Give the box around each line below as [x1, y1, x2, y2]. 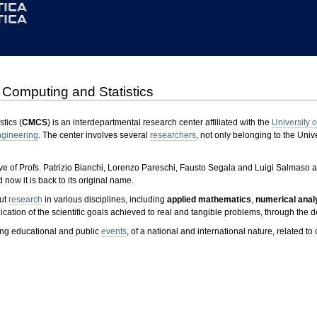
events [101, 226, 127, 236]
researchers [150, 130, 197, 141]
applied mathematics [167, 194, 252, 204]
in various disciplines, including [42, 194, 168, 204]
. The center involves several [38, 130, 151, 141]
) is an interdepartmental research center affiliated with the [47, 117, 272, 128]
